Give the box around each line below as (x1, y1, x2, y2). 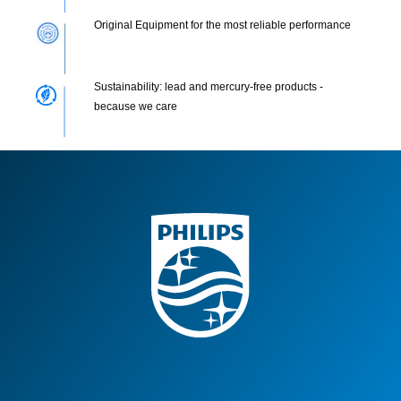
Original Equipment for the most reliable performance (93, 19, 351, 32)
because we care (93, 100, 177, 114)
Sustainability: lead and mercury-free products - (93, 81, 323, 94)
